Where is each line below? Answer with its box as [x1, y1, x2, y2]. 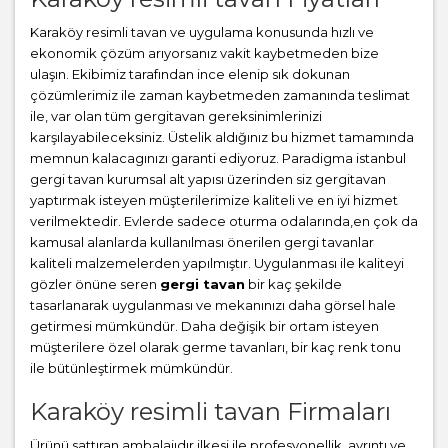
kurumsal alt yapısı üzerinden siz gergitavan [104, 171, 386, 187]
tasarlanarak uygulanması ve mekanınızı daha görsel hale [30, 297, 396, 313]
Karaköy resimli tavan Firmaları [30, 397, 391, 426]
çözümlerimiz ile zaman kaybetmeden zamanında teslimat [30, 87, 410, 103]
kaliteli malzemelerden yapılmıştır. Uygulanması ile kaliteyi [30, 255, 404, 271]
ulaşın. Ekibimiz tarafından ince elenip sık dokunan [30, 66, 350, 82]
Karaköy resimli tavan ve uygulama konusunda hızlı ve [30, 24, 374, 40]
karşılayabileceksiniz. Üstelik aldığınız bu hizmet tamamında [30, 129, 414, 145]
